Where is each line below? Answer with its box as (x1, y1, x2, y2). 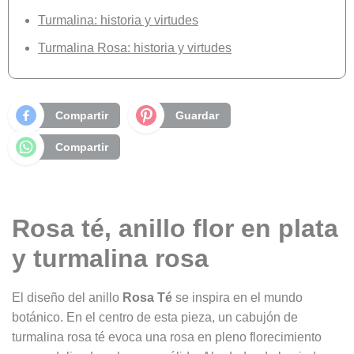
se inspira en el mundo (172, 290, 303, 304)
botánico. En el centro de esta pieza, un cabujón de (12, 310, 298, 324)
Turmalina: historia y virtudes (38, 13, 198, 27)
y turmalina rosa (12, 243, 209, 273)
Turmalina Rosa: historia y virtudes (38, 40, 232, 55)
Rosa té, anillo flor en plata (12, 213, 338, 243)
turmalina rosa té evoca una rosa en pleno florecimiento (12, 330, 322, 344)
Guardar (175, 108, 219, 122)
